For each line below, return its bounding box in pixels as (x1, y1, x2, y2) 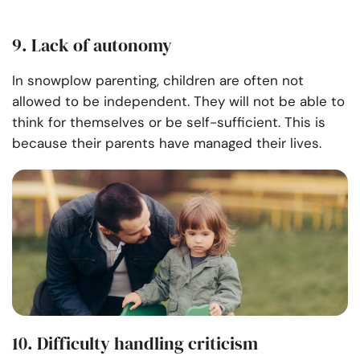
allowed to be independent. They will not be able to (12, 92, 345, 111)
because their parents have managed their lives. (12, 134, 321, 153)
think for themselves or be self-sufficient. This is (12, 113, 325, 132)
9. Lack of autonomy (12, 33, 172, 58)
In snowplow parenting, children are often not (12, 72, 304, 90)
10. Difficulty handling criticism (12, 331, 258, 356)
